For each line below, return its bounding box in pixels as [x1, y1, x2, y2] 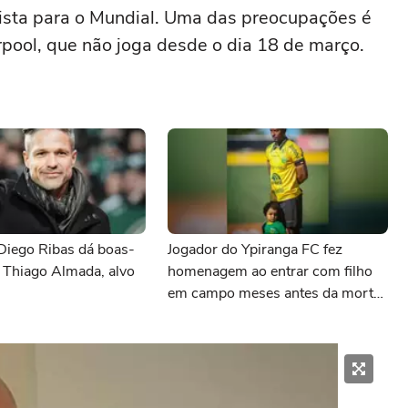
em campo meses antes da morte [168, 283, 381, 303]
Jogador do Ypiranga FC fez [168, 240, 342, 260]
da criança [168, 305, 233, 325]
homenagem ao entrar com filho [168, 261, 372, 281]
